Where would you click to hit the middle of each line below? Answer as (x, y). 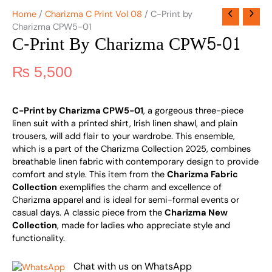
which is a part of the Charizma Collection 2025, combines (131, 149)
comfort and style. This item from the (90, 174)
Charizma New (196, 212)
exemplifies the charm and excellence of (139, 187)
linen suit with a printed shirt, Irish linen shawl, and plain (125, 123)
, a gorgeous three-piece (193, 110)
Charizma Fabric (202, 174)
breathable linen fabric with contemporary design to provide (135, 161)
